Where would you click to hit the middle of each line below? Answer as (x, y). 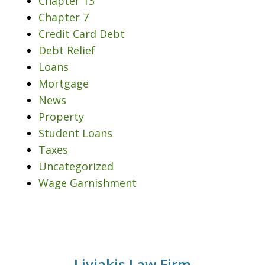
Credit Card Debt (82, 33)
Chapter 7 (64, 17)
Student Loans (75, 133)
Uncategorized (76, 166)
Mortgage (64, 83)
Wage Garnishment (88, 182)
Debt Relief (67, 50)
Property (61, 116)
